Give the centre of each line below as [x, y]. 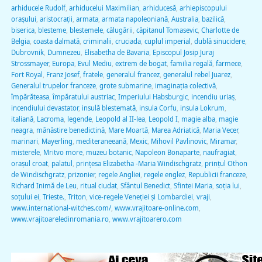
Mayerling [57, 141]
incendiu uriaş [213, 96]
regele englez [164, 174]
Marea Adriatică [175, 130]
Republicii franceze [217, 174]
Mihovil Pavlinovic [178, 141]
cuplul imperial [167, 41]
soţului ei [25, 196]
